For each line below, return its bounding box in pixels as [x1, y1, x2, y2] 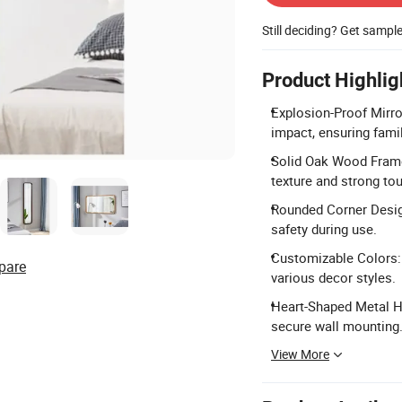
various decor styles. [271, 268, 396, 287]
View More [271, 345, 329, 363]
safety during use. [271, 220, 377, 239]
